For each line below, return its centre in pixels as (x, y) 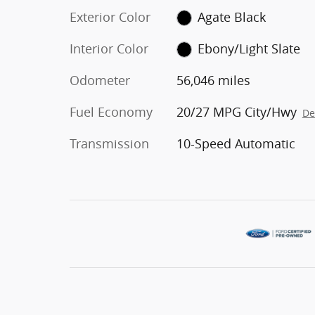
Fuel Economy (111, 111)
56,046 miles (213, 80)
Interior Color (109, 48)
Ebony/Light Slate (249, 48)
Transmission (109, 143)
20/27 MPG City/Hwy (236, 111)
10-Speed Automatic (236, 143)
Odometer (100, 80)
